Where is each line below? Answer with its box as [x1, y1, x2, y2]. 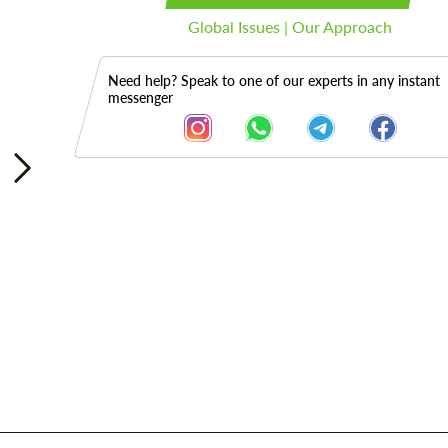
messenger [107, 89, 173, 106]
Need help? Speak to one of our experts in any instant [107, 72, 440, 89]
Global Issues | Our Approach [188, 17, 393, 36]
